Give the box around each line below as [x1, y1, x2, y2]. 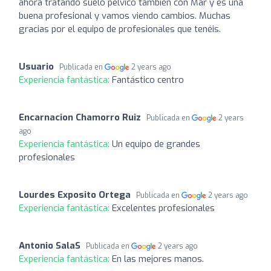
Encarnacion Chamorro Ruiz [19, 111, 141, 123]
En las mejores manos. [112, 252, 204, 265]
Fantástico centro [112, 73, 184, 86]
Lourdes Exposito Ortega [19, 188, 131, 201]
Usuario [19, 60, 54, 73]
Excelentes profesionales [112, 201, 215, 214]
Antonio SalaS [19, 239, 80, 252]
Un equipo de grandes [112, 137, 200, 150]
